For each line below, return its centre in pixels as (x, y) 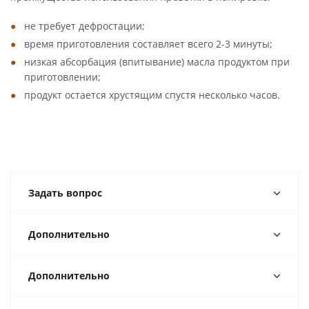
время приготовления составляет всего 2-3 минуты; (158, 44)
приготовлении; (69, 77)
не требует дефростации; (86, 26)
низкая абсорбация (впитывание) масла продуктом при (157, 62)
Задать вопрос (65, 193)
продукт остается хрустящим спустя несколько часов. (153, 95)
